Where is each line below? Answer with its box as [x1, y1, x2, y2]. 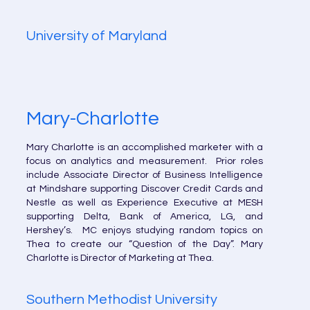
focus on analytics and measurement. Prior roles [26, 156, 263, 166]
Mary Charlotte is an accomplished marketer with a [26, 143, 263, 152]
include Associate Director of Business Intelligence [26, 170, 263, 180]
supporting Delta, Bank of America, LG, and [26, 212, 263, 221]
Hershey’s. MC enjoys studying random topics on [26, 226, 263, 235]
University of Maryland [26, 29, 167, 43]
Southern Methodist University [26, 293, 217, 307]
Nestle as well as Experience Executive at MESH [26, 198, 263, 208]
